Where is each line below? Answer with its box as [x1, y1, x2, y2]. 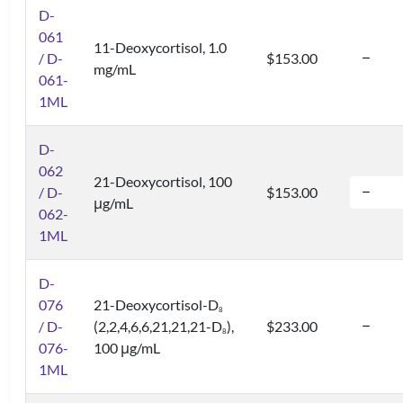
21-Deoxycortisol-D [94, 296, 219, 314]
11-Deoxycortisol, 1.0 [94, 39, 227, 57]
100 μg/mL [94, 339, 160, 357]
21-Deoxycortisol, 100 [94, 173, 232, 191]
